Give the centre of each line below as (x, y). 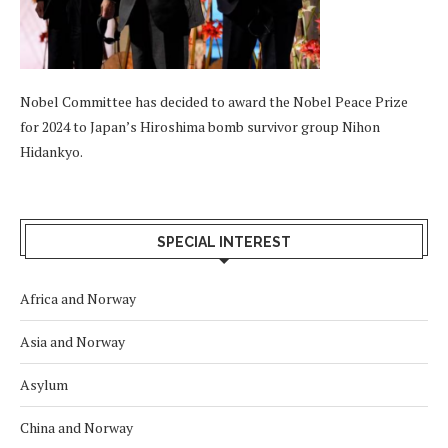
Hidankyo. (51, 152)
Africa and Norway (78, 299)
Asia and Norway (72, 342)
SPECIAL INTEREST (224, 242)
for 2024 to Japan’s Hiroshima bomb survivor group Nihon (200, 127)
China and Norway (76, 428)
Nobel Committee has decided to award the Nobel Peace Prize (214, 102)
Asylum (44, 385)
